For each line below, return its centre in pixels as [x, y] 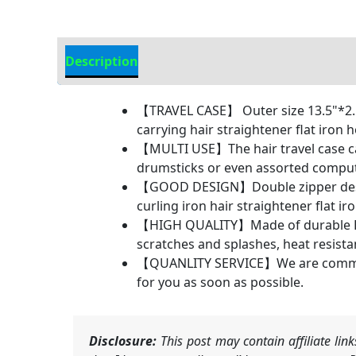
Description [102, 62]
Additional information [228, 62]
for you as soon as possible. [220, 282]
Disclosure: [123, 341]
